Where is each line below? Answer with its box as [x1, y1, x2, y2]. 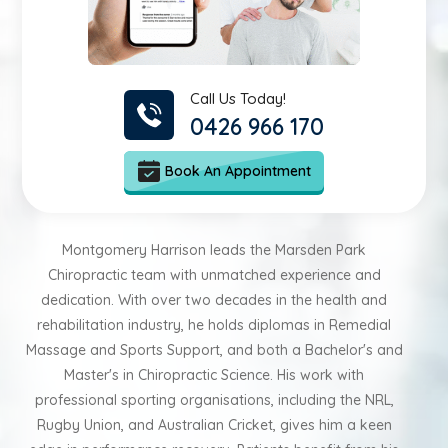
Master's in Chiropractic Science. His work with [64, 366, 364, 384]
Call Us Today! [190, 89, 286, 108]
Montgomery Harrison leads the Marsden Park [62, 241, 366, 259]
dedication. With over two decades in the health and [41, 291, 387, 309]
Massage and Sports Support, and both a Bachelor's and [25, 341, 403, 359]
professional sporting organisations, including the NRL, [34, 391, 394, 409]
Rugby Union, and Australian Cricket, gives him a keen [36, 416, 392, 434]
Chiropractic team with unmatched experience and [47, 266, 381, 284]
